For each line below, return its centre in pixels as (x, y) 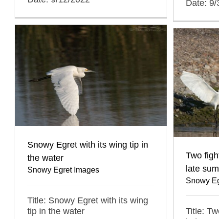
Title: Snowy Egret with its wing (88, 200)
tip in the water (56, 211)
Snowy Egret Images (63, 170)
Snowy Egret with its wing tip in (88, 144)
